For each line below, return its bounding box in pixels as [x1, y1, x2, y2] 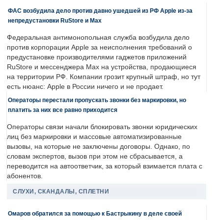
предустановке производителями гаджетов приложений [7, 54, 187, 61]
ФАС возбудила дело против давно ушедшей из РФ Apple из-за [8, 7, 192, 14]
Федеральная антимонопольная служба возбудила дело [7, 34, 190, 42]
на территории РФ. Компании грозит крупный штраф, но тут [7, 73, 200, 81]
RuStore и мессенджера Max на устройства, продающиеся [7, 63, 196, 71]
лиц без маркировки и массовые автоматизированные [7, 133, 182, 141]
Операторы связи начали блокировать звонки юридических [7, 123, 197, 131]
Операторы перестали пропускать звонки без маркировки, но [8, 97, 186, 104]
